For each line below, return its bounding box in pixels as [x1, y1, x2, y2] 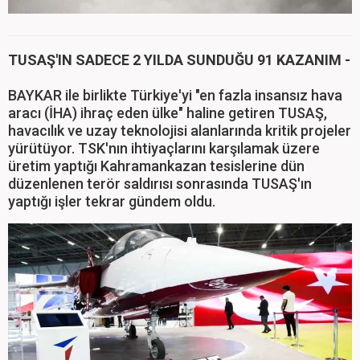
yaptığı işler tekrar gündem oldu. [8, 193, 219, 211]
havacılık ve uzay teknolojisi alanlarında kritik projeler [8, 122, 351, 140]
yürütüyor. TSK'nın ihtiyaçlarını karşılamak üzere [8, 140, 320, 157]
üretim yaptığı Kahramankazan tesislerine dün [8, 157, 305, 175]
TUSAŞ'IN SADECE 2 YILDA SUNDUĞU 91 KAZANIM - [8, 51, 350, 69]
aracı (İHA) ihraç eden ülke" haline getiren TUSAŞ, [8, 104, 327, 122]
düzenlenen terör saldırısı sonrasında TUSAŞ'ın [8, 175, 312, 193]
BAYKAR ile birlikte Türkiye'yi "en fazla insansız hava [8, 87, 342, 104]
